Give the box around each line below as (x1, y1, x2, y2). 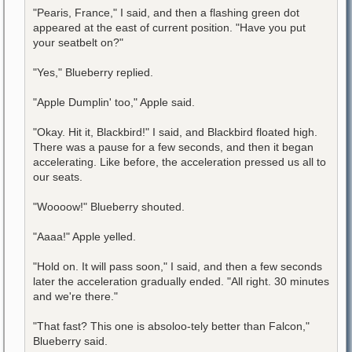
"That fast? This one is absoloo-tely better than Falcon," (33, 319, 310, 332)
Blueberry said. (33, 334, 108, 347)
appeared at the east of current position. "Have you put (33, 20, 306, 34)
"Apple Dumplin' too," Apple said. (33, 95, 195, 108)
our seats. (33, 170, 82, 183)
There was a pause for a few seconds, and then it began (33, 140, 313, 153)
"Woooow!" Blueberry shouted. (33, 200, 185, 213)
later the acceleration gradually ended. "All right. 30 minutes (33, 274, 329, 288)
